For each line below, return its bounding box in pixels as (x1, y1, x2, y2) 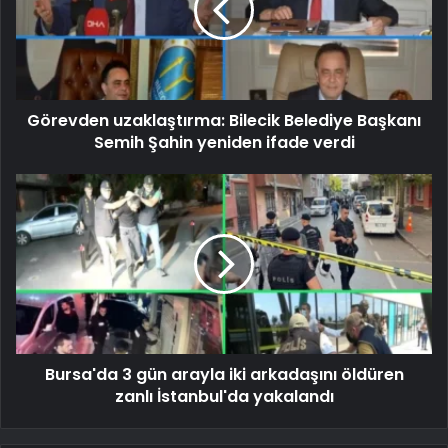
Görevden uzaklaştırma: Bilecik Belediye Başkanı (27, 108, 421, 132)
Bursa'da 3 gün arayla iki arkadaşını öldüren (44, 362, 404, 386)
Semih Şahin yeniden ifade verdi (93, 130, 355, 154)
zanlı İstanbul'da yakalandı (114, 384, 334, 408)
